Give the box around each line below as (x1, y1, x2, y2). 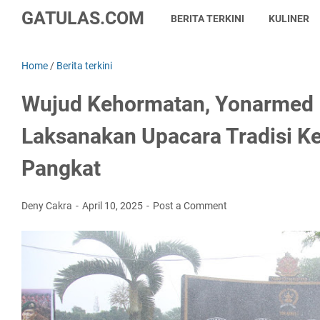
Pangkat (21, 156, 101, 181)
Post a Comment (153, 200, 227, 211)
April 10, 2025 (82, 200, 145, 211)
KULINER (269, 13, 309, 24)
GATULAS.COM (21, 8, 144, 29)
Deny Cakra (21, 200, 74, 211)
